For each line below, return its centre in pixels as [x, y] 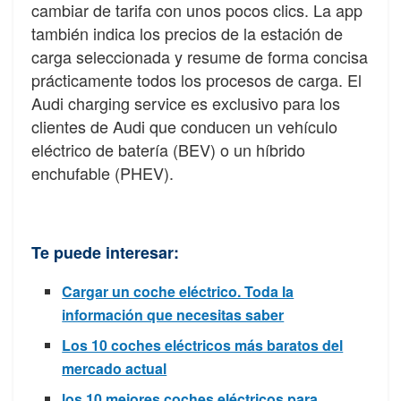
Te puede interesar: [105, 252]
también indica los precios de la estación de [187, 33]
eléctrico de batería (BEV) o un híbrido [168, 149]
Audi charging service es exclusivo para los [186, 102]
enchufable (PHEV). [102, 172]
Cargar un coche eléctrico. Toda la [178, 291]
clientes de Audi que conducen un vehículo [184, 126]
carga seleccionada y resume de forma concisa [200, 56]
